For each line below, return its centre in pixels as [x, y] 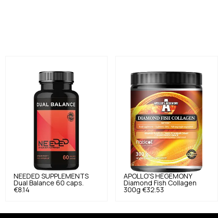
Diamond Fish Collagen [160, 183]
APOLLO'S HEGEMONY [158, 176]
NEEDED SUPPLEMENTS [51, 176]
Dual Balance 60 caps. [48, 183]
